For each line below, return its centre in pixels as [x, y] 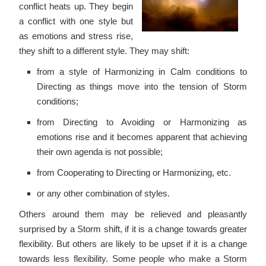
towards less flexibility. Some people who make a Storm [133, 259]
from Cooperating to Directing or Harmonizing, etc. [134, 172]
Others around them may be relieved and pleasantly [133, 214]
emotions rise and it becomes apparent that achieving [142, 137]
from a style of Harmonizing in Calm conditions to [142, 72]
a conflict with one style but [76, 21]
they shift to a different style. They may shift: [104, 51]
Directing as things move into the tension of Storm [142, 86]
